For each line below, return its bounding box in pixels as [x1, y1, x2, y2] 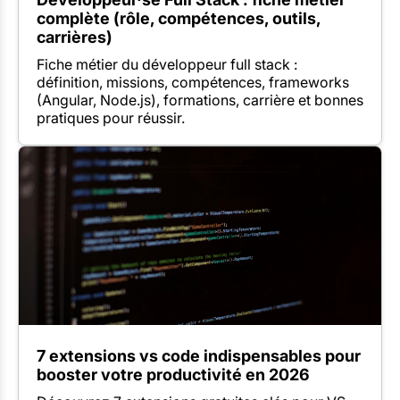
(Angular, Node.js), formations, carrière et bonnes [37, 91, 363, 110]
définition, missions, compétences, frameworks [37, 73, 349, 92]
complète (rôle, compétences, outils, [37, 9, 321, 29]
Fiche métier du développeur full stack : [37, 55, 297, 74]
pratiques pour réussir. [37, 109, 185, 128]
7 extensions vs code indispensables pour [37, 346, 361, 366]
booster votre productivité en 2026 [37, 365, 310, 385]
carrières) [37, 28, 112, 47]
